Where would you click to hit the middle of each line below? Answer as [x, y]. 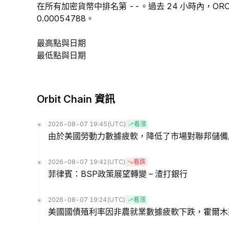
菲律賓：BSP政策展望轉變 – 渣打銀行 [118, 174]
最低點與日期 [61, 55]
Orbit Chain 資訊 [76, 99]
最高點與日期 [61, 43]
